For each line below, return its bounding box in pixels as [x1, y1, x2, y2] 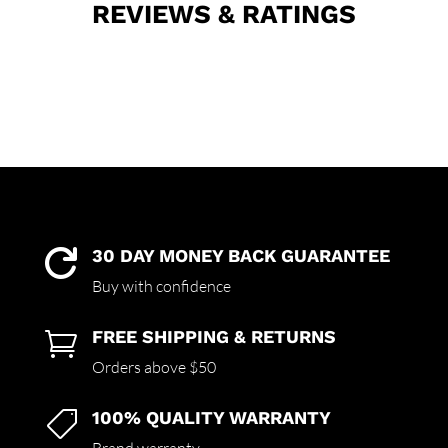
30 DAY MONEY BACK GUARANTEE [91, 245, 390, 267]
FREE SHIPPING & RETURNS [91, 326, 336, 348]
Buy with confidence [91, 276, 231, 297]
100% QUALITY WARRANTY [91, 407, 331, 429]
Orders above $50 [91, 357, 216, 378]
